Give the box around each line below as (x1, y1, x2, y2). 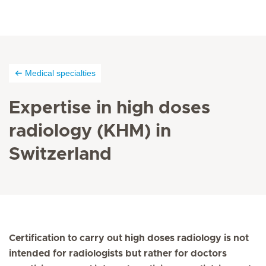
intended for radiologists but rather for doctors (9, 249, 227, 258)
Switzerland (9, 145, 112, 163)
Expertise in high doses (9, 99, 210, 117)
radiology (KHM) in (9, 122, 171, 140)
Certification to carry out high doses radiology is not (9, 233, 249, 243)
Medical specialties (25, 68, 96, 78)
